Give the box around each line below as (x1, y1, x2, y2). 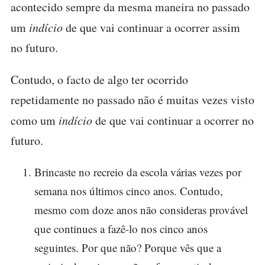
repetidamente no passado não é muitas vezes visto (11, 92, 254, 108)
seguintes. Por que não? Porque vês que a (34, 240, 221, 255)
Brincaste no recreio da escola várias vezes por (34, 164, 241, 179)
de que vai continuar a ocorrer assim (63, 20, 240, 35)
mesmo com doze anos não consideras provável (34, 202, 248, 217)
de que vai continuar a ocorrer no (92, 112, 254, 128)
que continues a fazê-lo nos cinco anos (34, 221, 208, 236)
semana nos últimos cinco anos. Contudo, (34, 183, 223, 198)
